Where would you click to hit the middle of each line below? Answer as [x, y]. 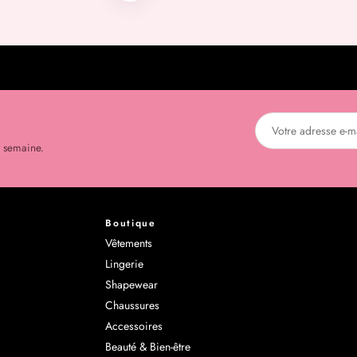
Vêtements [129, 243]
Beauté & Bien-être [148, 346]
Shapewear [132, 284]
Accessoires [134, 326]
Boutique [131, 223]
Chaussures [133, 305]
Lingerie [125, 263]
